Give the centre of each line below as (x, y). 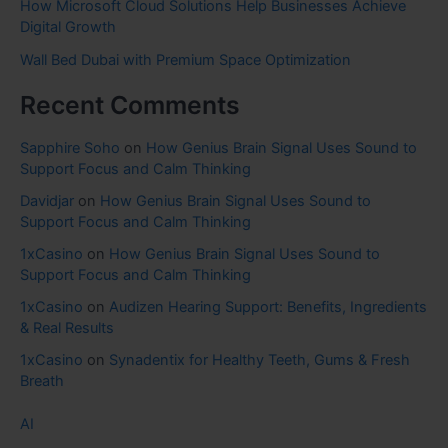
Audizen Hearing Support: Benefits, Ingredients (268, 307)
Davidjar (47, 201)
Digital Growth (68, 26)
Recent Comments (130, 104)
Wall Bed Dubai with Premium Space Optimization (185, 59)
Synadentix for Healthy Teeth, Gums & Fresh (259, 360)
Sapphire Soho (70, 148)
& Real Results (67, 328)
